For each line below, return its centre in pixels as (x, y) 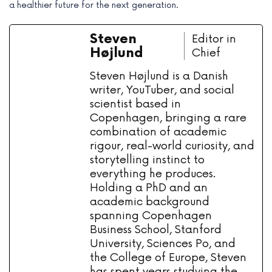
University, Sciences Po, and (163, 244)
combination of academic (158, 132)
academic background (150, 202)
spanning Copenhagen (151, 216)
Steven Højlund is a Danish (159, 76)
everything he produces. (153, 174)
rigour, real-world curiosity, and (172, 146)
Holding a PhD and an (149, 188)
